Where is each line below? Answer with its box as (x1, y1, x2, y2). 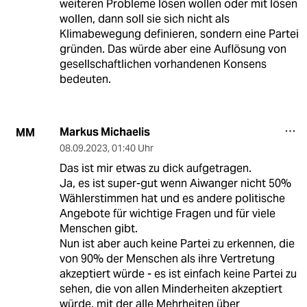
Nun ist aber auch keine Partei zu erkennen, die (59, 236, 295, 251)
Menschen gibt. (59, 221, 138, 236)
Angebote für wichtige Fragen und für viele (59, 206, 275, 221)
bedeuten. (59, 72, 111, 87)
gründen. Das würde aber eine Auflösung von (59, 42, 286, 57)
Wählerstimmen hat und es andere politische (59, 191, 285, 206)
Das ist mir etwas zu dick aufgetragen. (59, 161, 251, 176)
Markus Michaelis (59, 125, 150, 140)
